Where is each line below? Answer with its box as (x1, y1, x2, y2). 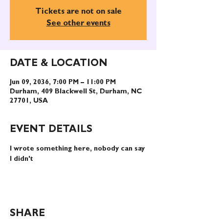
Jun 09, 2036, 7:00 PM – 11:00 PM (10, 79, 116, 86)
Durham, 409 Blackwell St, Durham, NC (10, 88, 142, 95)
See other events (46, 20, 110, 28)
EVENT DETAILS (10, 125, 92, 135)
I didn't (10, 156, 33, 163)
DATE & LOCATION (10, 59, 108, 69)
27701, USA (10, 98, 48, 105)
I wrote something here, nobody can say (10, 146, 147, 153)
